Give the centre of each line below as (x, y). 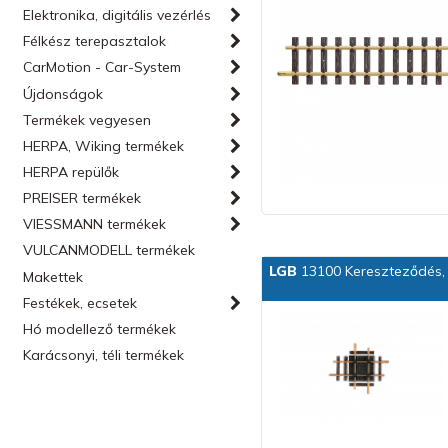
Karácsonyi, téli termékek (104, 355)
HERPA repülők (71, 172)
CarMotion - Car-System (102, 67)
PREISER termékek (82, 198)
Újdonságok (63, 94)
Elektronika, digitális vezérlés (117, 15)
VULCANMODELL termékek (109, 250)
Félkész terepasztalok (95, 41)
